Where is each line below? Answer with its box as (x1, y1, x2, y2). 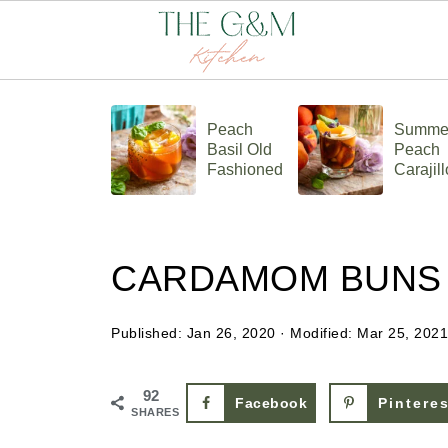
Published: (111, 325, 187, 341)
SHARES (131, 406, 179, 418)
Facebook (235, 395, 307, 411)
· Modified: (275, 325, 357, 341)
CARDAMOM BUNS (111, 258, 442, 299)
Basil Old (206, 141, 272, 158)
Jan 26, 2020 (186, 325, 276, 341)
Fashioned (206, 161, 283, 178)
